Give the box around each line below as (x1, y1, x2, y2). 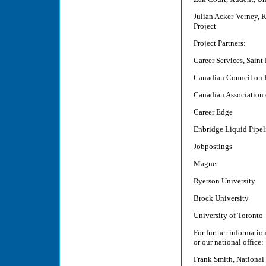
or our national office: (194, 237, 264, 246)
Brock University (194, 194, 249, 202)
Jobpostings (194, 142, 232, 151)
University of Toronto (194, 211, 263, 220)
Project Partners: (194, 39, 246, 47)
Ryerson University (194, 176, 255, 185)
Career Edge (194, 107, 233, 116)
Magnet (194, 159, 218, 168)
